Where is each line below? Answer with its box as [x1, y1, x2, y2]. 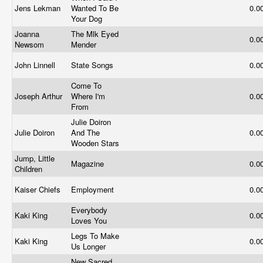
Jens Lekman [15, 2, 63, 14]
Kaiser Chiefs [15, 184, 63, 195]
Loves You [71, 215, 109, 226]
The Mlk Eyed [71, 28, 119, 39]
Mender [71, 39, 99, 50]
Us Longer [71, 241, 108, 252]
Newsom [15, 39, 46, 50]
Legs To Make [71, 230, 119, 241]
